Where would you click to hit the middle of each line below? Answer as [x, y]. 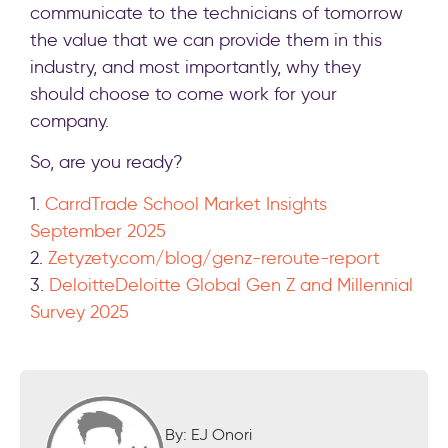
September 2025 [98, 230]
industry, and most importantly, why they [195, 66]
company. [69, 120]
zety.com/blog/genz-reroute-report [232, 257]
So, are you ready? [106, 162]
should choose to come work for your [183, 93]
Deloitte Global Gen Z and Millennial [264, 284]
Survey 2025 [79, 311]
